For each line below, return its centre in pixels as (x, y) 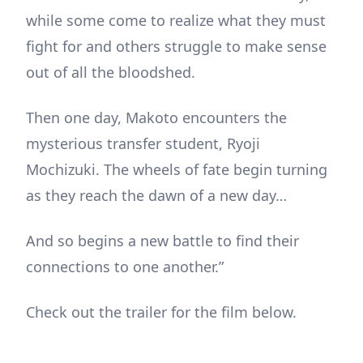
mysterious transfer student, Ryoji (143, 144)
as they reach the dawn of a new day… (156, 196)
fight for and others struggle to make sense (176, 47)
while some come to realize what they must (176, 21)
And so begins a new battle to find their (162, 241)
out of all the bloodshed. (111, 73)
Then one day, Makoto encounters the (156, 118)
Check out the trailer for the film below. (161, 312)
